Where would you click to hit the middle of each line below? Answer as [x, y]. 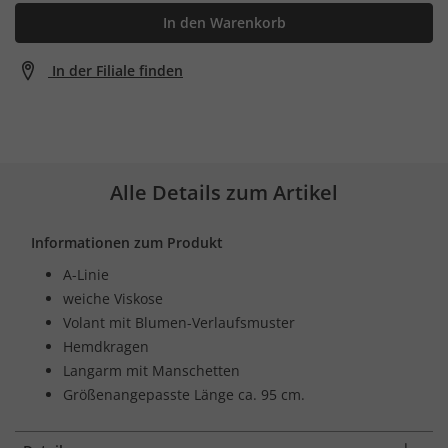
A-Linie [86, 274]
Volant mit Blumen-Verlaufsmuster [179, 322]
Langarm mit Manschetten [151, 370]
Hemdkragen [106, 346]
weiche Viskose [113, 298]
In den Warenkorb [224, 22]
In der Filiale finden [117, 70]
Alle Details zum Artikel [224, 192]
